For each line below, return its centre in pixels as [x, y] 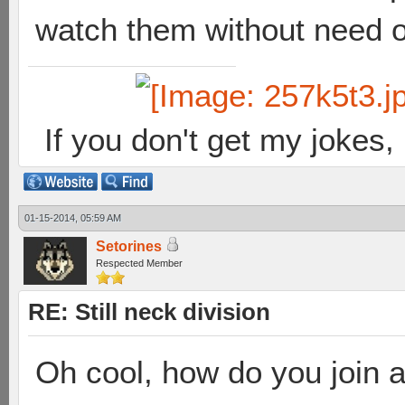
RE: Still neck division [149, 312]
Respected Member [139, 263]
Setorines [129, 246]
